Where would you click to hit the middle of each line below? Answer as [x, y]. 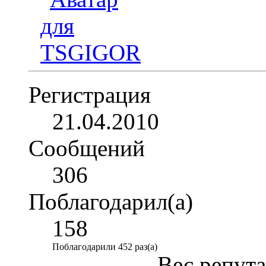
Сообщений [87, 148]
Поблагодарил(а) [111, 201]
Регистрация [90, 94]
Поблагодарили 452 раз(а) [105, 246]
